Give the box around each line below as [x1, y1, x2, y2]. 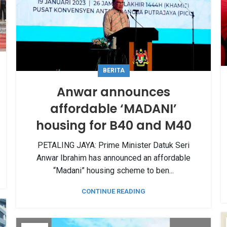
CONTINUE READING [82, 187, 145, 195]
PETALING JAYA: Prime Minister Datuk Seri [37, 140, 190, 150]
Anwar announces [57, 83, 170, 100]
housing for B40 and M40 [35, 117, 192, 134]
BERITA [102, 66, 125, 74]
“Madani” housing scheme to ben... [53, 165, 174, 175]
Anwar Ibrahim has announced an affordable [36, 153, 191, 163]
